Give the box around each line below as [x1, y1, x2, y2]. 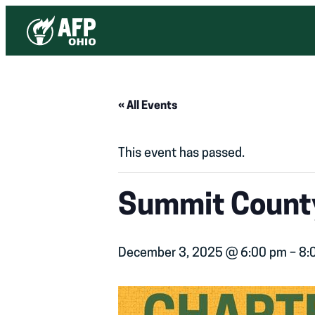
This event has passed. [118, 147, 245, 161]
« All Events [118, 101, 177, 112]
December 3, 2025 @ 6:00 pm [118, 247, 287, 261]
